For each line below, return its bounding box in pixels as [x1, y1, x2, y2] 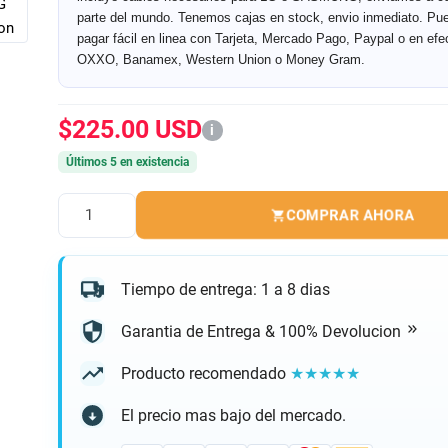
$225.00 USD [57, 114, 202, 144]
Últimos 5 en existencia [65, 154, 189, 169]
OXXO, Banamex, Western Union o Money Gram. [76, 52, 365, 68]
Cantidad [56, 216, 116, 235]
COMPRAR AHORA [286, 206, 415, 225]
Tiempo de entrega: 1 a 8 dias [120, 279, 330, 299]
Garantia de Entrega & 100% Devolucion [120, 321, 405, 341]
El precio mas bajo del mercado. [120, 405, 346, 425]
